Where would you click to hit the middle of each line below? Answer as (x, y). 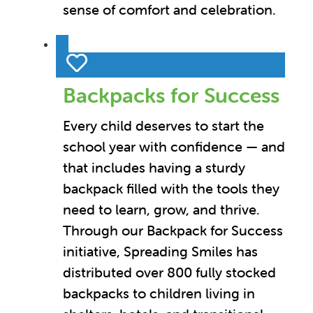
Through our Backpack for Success (173, 230)
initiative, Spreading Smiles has (160, 251)
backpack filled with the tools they (171, 188)
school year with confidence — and (174, 146)
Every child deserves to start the (163, 125)
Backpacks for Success (171, 95)
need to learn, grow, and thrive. (161, 209)
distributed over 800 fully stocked (169, 272)
